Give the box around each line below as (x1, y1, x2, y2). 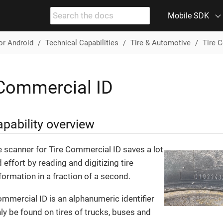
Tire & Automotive (130, 38, 191, 47)
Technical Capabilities (45, 38, 118, 47)
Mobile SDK (168, 11, 209, 20)
